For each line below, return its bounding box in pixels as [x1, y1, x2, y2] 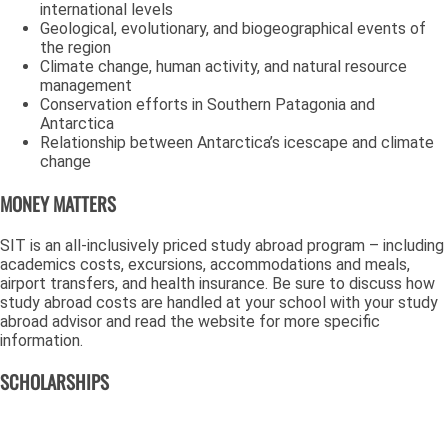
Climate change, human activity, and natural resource [40, 57, 407, 77]
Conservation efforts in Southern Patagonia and [40, 95, 375, 115]
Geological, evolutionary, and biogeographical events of [40, 19, 426, 39]
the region [40, 38, 111, 58]
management [40, 76, 132, 96]
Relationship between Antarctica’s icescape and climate [40, 133, 434, 153]
